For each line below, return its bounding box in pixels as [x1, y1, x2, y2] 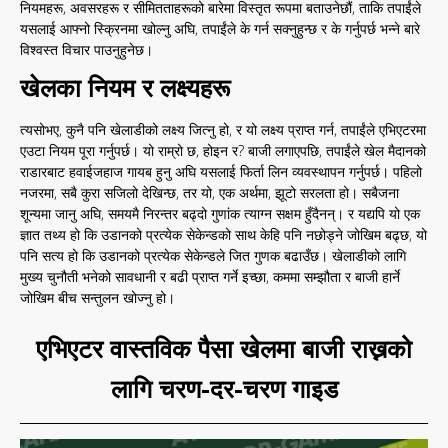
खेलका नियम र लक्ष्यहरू [20, 70, 230, 104]
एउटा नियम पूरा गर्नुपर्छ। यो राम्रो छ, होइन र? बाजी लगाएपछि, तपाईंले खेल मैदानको [20, 141, 426, 160]
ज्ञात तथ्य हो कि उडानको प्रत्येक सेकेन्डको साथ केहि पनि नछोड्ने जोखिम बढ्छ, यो [20, 225, 427, 244]
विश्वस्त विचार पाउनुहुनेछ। [20, 40, 153, 59]
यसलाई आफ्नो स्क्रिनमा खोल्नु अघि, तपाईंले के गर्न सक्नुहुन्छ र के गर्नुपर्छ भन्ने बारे [20, 19, 420, 38]
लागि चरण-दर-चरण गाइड [110, 371, 338, 405]
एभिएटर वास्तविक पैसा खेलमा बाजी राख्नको [36, 331, 412, 365]
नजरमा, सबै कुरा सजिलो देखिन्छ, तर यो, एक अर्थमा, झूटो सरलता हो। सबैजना [20, 183, 399, 202]
